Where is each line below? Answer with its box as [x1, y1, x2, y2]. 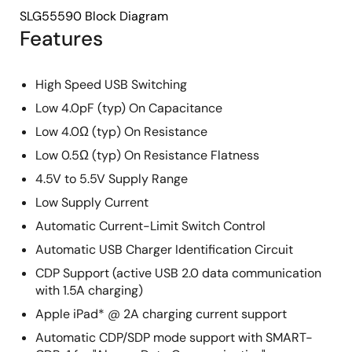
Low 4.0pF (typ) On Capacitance [35, 100, 222, 116]
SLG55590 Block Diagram [20, 8, 168, 24]
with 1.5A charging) [35, 282, 143, 299]
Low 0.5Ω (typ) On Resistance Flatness [35, 147, 259, 163]
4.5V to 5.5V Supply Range [35, 170, 188, 187]
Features [20, 25, 103, 52]
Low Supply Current [35, 194, 148, 211]
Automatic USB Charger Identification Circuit [35, 241, 293, 258]
